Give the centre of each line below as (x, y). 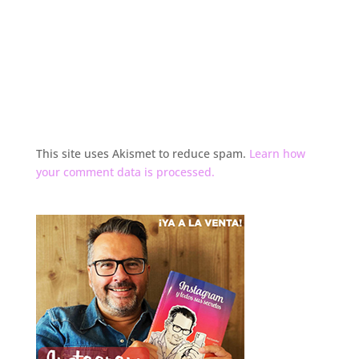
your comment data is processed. (125, 172)
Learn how (277, 154)
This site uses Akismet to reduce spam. (142, 154)
